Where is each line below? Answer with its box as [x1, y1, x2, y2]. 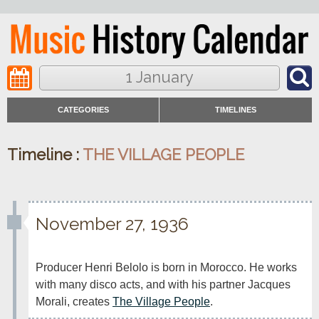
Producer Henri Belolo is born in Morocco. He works [36, 261, 297, 273]
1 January [125, 68, 194, 87]
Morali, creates [36, 296, 113, 308]
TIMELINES [215, 105, 256, 115]
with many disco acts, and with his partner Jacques [36, 278, 291, 291]
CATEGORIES [57, 105, 109, 115]
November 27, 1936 [36, 214, 189, 234]
